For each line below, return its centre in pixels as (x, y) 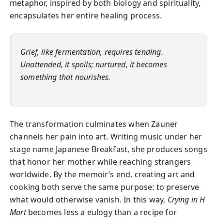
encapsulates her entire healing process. (86, 15)
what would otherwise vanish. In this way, (89, 200)
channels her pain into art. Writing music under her (106, 137)
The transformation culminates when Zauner (94, 124)
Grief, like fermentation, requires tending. (92, 52)
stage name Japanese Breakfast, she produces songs (108, 149)
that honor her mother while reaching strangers (101, 162)
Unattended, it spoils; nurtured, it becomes (94, 64)
